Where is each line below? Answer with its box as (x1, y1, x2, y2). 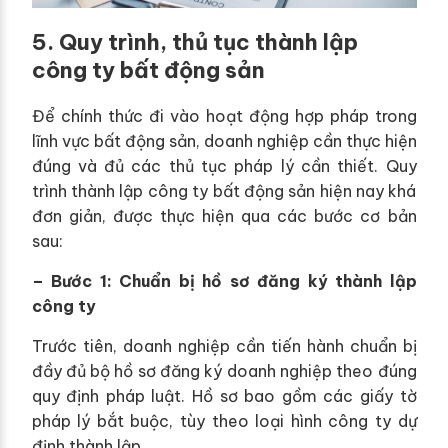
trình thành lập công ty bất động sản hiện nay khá (31, 180, 417, 201)
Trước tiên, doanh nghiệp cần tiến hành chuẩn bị (31, 335, 417, 356)
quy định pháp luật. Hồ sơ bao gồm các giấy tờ (31, 385, 417, 406)
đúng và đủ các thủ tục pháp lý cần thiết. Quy (31, 155, 417, 176)
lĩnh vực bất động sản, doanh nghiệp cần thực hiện (31, 130, 417, 151)
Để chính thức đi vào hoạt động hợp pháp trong (31, 105, 417, 126)
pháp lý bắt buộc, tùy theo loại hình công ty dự (31, 410, 417, 431)
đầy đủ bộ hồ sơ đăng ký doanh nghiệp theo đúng (31, 360, 417, 381)
